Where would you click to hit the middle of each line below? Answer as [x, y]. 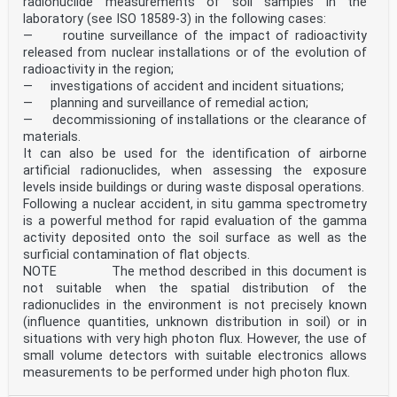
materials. [52, 137]
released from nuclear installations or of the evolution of [195, 53]
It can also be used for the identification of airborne [195, 154]
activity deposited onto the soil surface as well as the [195, 238]
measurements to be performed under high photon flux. [187, 373]
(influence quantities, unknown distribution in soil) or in [195, 323]
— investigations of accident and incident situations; [183, 87]
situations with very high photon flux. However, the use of [195, 339]
